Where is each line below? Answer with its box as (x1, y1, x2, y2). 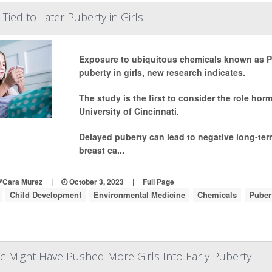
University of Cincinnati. (78, 105, 179, 117)
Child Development (9, 189, 81, 200)
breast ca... (78, 144, 124, 156)
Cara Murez (2, 176, 42, 187)
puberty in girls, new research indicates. (78, 66, 245, 78)
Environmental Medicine (93, 189, 185, 200)
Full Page (142, 176, 174, 187)
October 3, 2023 (67, 176, 124, 187)
